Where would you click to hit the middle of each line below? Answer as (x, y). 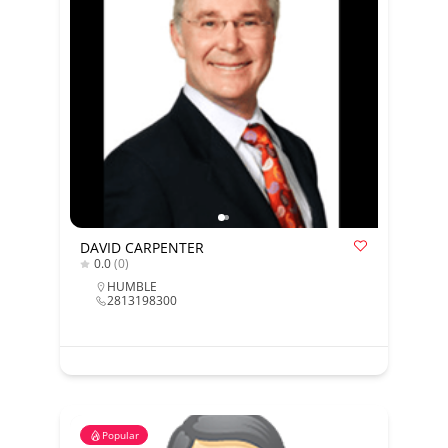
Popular (120, 435)
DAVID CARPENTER (141, 247)
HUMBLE (131, 286)
